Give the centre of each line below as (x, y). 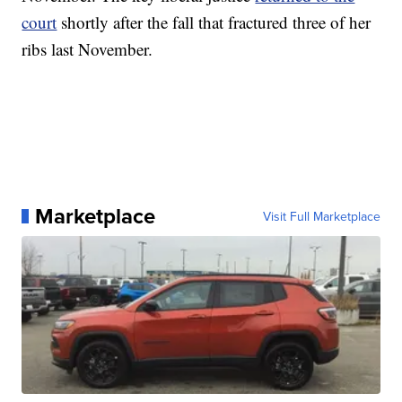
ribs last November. (87, 49)
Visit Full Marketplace (321, 217)
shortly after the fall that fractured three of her (216, 22)
